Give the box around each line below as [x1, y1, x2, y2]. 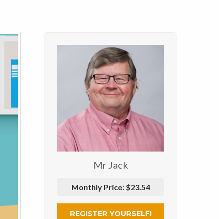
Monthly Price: [71, 182, 126, 192]
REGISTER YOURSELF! [69, 209, 152, 218]
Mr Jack [93, 159, 128, 171]
